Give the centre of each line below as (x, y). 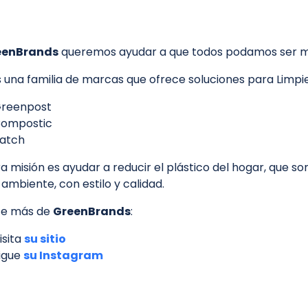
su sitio (45, 239)
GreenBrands (92, 212)
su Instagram (63, 256)
